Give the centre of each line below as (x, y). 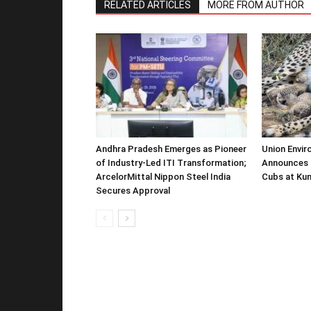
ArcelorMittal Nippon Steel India (163, 176)
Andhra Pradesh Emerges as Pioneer (171, 149)
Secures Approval (133, 190)
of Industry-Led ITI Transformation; (171, 162)
